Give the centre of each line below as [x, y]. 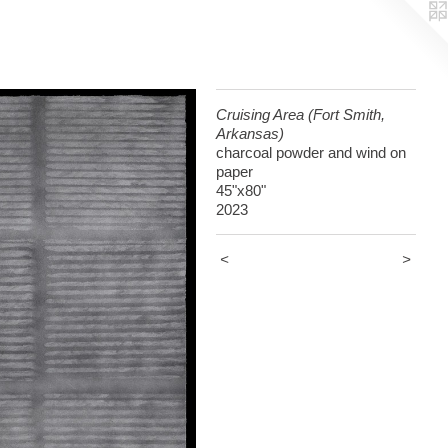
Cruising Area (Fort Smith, [300, 114]
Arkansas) [250, 133]
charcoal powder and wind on [311, 152]
